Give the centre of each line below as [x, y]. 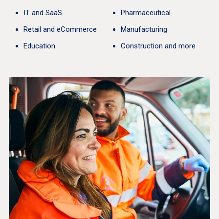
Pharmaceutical [145, 12]
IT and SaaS [43, 12]
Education [39, 46]
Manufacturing [144, 29]
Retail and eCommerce [60, 29]
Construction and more [158, 46]
